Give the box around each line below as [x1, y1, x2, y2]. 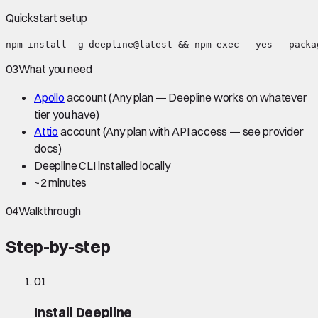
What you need [18, 61, 92, 76]
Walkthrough [18, 203, 81, 218]
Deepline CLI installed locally [34, 158, 170, 172]
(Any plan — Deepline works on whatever [106, 89, 307, 104]
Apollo [34, 89, 65, 104]
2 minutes [40, 175, 87, 190]
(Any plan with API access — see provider [100, 124, 304, 138]
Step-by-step [6, 235, 111, 257]
